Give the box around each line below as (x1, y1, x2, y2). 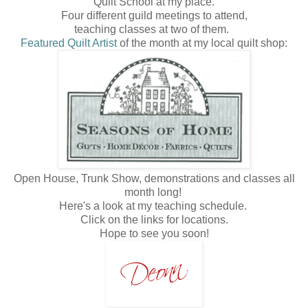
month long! (124, 186, 184, 199)
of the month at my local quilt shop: (117, 37, 287, 49)
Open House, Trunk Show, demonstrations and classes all (13, 173, 295, 185)
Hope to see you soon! (99, 228, 209, 240)
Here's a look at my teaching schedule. (58, 200, 250, 212)
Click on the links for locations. (80, 214, 228, 226)
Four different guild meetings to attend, (60, 10, 247, 22)
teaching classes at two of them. (74, 23, 234, 36)
